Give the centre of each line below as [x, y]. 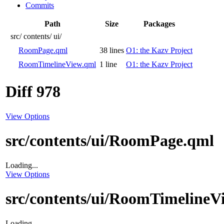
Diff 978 [33, 92]
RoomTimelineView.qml [57, 64]
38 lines [112, 50]
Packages [159, 23]
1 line [108, 64]
